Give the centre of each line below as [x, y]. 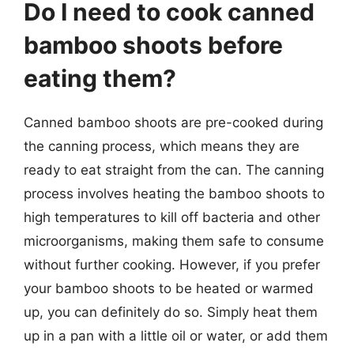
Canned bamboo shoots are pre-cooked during [173, 122]
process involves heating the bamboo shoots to [174, 193]
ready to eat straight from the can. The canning [174, 169]
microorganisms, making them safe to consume [174, 241]
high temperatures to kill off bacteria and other [172, 217]
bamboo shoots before [153, 45]
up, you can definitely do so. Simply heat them [171, 312]
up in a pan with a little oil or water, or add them [176, 335]
